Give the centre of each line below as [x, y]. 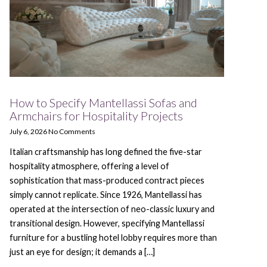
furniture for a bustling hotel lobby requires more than [113, 238]
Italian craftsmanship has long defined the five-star [106, 152]
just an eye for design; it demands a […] [82, 252]
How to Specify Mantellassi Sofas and [103, 103]
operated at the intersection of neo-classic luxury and [112, 209]
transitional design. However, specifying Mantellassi [107, 223]
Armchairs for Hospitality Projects [96, 116]
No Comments [72, 132]
